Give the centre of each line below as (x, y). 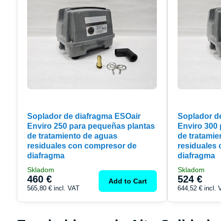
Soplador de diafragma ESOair (84, 116)
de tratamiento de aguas (72, 136)
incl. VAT (66, 188)
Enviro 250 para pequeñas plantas (91, 126)
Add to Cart (128, 181)
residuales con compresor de (82, 146)
